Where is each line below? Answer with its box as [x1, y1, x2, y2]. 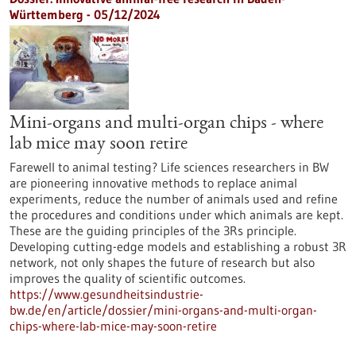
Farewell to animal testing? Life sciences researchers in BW [10, 159, 329, 175]
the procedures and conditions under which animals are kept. [10, 207, 343, 222]
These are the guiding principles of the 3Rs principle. [10, 222, 296, 238]
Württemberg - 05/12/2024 [10, 6, 161, 22]
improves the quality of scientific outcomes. [10, 270, 246, 286]
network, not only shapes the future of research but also [10, 254, 315, 270]
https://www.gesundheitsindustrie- [10, 286, 203, 302]
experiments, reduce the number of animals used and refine [10, 191, 338, 207]
